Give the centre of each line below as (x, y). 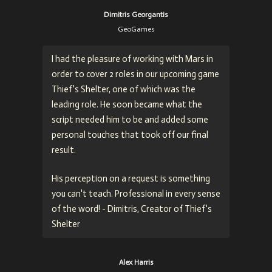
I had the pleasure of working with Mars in (132, 59)
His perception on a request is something (131, 178)
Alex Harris (136, 262)
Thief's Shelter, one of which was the (124, 89)
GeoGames (136, 29)
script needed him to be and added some (130, 119)
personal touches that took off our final (130, 134)
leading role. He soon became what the (127, 104)
